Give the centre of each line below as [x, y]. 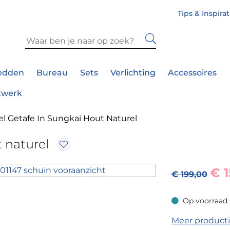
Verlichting [133, 73]
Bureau [52, 73]
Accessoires [192, 73]
